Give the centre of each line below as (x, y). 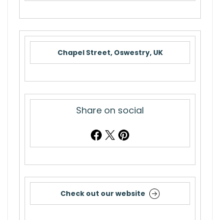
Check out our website (103, 194)
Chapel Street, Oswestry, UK (110, 53)
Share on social (110, 110)
